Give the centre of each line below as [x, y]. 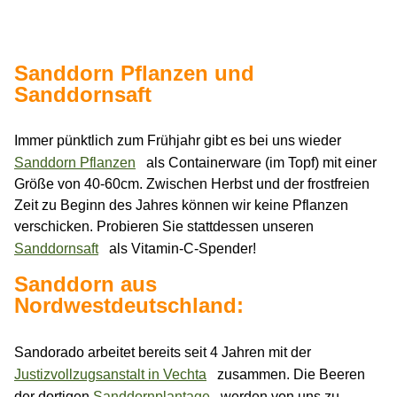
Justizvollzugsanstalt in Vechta [110, 375]
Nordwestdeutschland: [128, 306]
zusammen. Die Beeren [289, 375]
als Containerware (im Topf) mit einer [260, 163]
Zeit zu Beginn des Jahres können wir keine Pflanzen [181, 206]
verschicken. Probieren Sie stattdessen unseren [164, 227]
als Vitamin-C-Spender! [181, 249]
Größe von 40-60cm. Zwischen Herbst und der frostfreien [192, 184]
